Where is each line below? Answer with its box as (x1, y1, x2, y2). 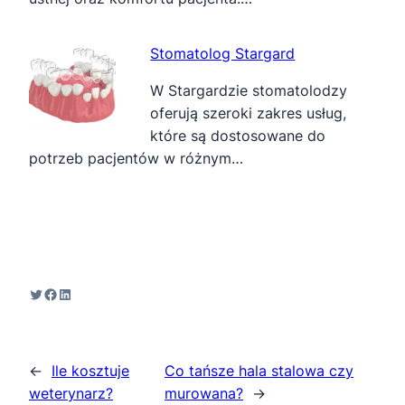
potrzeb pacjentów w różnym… (29, 148, 243, 167)
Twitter (28, 284, 76, 303)
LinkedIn (57, 284, 114, 303)
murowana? (165, 383, 244, 402)
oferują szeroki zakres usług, (150, 103, 347, 122)
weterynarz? (29, 383, 113, 402)
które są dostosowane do (150, 126, 326, 145)
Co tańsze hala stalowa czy (165, 361, 354, 380)
